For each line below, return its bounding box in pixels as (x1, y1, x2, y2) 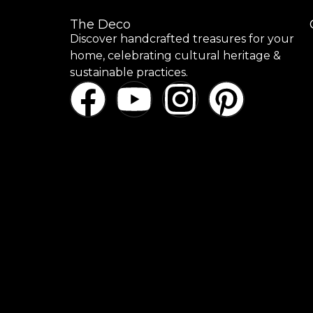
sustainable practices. (70, 65, 188, 79)
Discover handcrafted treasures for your (70, 31, 294, 45)
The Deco (70, 16, 131, 32)
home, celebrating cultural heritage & (70, 48, 281, 62)
